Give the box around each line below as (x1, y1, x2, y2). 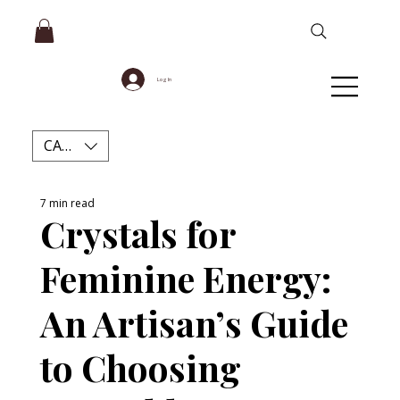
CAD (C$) (44, 136, 103, 156)
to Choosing (39, 343, 241, 391)
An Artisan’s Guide (39, 298, 348, 346)
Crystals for (39, 209, 236, 257)
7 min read (39, 195, 95, 211)
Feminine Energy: (39, 254, 331, 302)
